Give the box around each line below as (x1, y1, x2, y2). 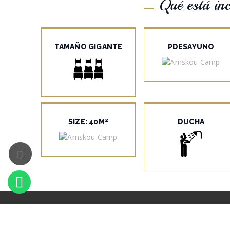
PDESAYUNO (167, 43, 215, 51)
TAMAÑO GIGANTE (54, 43, 123, 51)
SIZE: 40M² (68, 118, 108, 126)
